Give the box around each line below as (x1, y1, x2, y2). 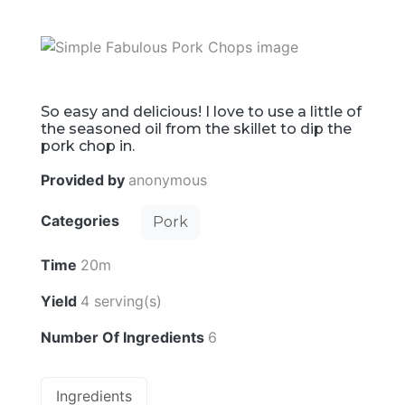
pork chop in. (41, 137, 135, 155)
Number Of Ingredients (41, 327, 208, 346)
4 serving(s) (80, 291, 162, 310)
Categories (41, 212, 123, 230)
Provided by (41, 170, 128, 189)
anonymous (128, 170, 207, 189)
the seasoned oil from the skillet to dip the (41, 119, 352, 137)
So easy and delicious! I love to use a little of (41, 102, 362, 120)
